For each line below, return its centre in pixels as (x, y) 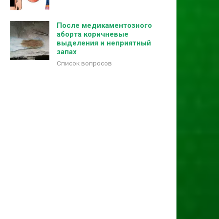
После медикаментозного (104, 25)
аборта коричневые (93, 34)
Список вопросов (84, 63)
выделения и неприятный (104, 43)
